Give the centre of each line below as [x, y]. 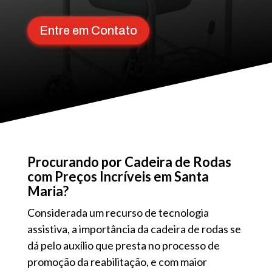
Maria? [48, 191]
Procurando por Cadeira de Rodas [129, 162]
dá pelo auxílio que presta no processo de [123, 246]
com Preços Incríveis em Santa [118, 177]
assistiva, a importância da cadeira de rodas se [134, 229]
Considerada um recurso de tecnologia [118, 213]
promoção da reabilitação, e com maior [117, 262]
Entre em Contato [88, 30]
